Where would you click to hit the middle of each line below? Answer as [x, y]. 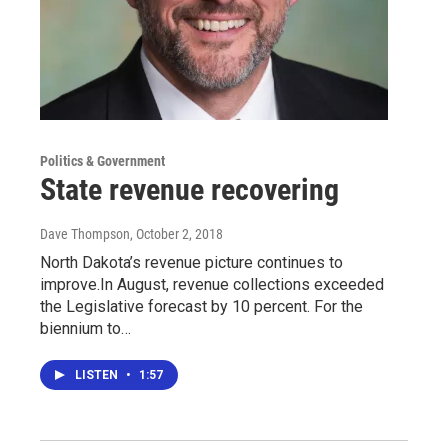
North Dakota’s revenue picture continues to [191, 262]
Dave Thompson [85, 233]
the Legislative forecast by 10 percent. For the [201, 306]
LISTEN [98, 374]
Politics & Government [102, 160]
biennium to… [85, 328]
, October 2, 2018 [176, 233]
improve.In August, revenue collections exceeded [212, 284]
